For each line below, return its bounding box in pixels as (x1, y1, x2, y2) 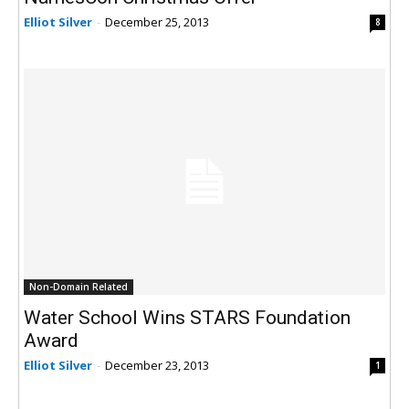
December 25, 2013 (105, 13, 209, 30)
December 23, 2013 (105, 356, 209, 373)
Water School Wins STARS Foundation (24, 306, 351, 329)
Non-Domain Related (29, 279, 128, 293)
